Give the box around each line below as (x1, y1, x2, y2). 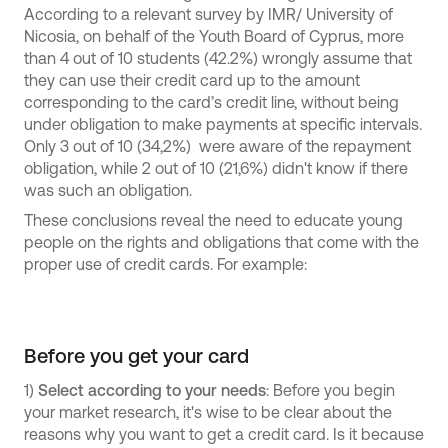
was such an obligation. (24, 181, 192, 199)
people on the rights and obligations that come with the (24, 233, 419, 251)
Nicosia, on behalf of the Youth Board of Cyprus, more (24, 27, 404, 45)
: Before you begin (266, 381, 395, 399)
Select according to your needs (38, 381, 266, 399)
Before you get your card (24, 344, 249, 367)
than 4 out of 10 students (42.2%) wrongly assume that (24, 49, 412, 67)
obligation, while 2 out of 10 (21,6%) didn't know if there (24, 159, 408, 177)
